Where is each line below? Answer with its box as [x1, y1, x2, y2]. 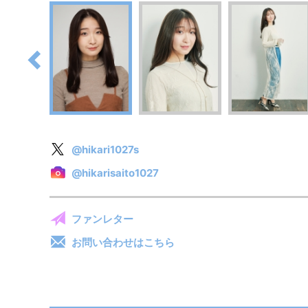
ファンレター [71, 212, 133, 225]
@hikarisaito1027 [71, 166, 159, 179]
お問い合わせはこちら [71, 236, 175, 249]
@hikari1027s [71, 143, 139, 156]
